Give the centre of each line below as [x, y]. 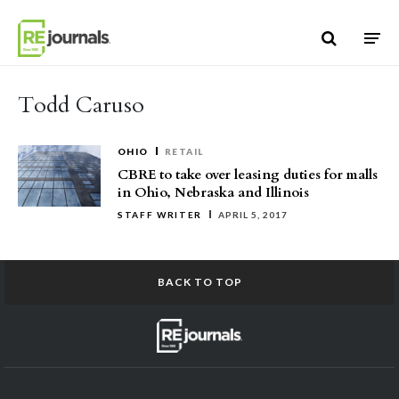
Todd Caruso [81, 105]
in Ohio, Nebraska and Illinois [213, 192]
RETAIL [184, 151]
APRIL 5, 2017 [253, 215]
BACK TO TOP [199, 282]
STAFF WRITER [160, 215]
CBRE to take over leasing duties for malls [248, 175]
